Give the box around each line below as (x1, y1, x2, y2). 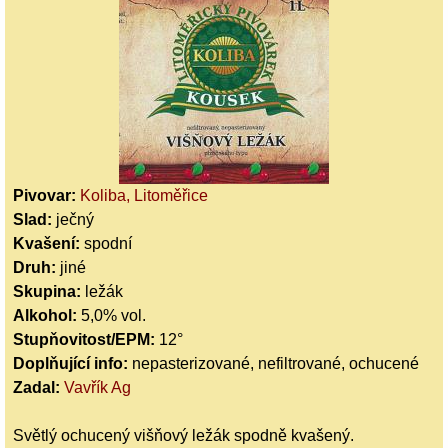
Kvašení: (13, 234, 84, 252)
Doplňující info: (13, 354, 132, 372)
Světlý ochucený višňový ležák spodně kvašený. (13, 426, 354, 444)
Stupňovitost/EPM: (13, 330, 159, 348)
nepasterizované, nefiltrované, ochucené (132, 354, 419, 372)
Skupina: (13, 282, 85, 300)
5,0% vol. (81, 306, 146, 324)
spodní (84, 234, 132, 252)
